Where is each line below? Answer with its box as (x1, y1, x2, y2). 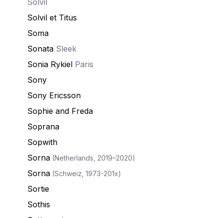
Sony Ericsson (27, 91, 81, 100)
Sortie (27, 184, 49, 194)
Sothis (27, 200, 50, 209)
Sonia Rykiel (27, 59, 73, 69)
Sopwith (27, 137, 57, 147)
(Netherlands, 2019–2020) (50, 154, 135, 162)
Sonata (27, 44, 54, 54)
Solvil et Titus (27, 13, 77, 22)
